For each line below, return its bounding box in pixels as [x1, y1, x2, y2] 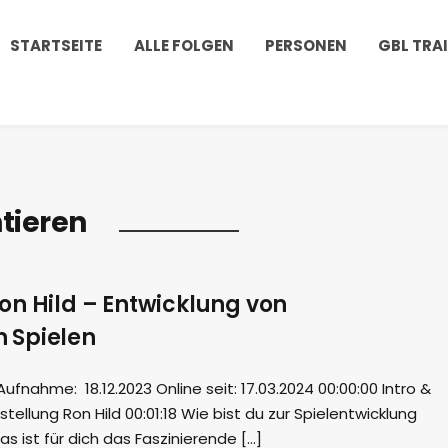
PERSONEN [265, 35, 348, 56]
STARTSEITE [10, 35, 103, 56]
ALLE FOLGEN [133, 35, 234, 56]
